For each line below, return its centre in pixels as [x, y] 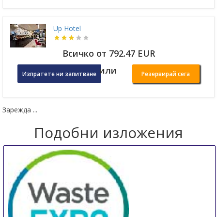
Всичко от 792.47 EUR [108, 54]
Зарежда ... [20, 110]
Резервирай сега [166, 74]
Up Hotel [67, 29]
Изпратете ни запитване [59, 74]
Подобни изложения [108, 133]
